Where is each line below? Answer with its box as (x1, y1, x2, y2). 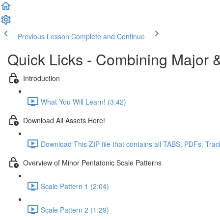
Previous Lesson (18, 31, 69, 41)
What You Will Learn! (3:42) (41, 96, 126, 107)
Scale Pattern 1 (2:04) (41, 181, 109, 191)
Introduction (23, 73, 60, 83)
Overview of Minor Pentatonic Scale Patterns (23, 157, 162, 167)
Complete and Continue (71, 31, 145, 41)
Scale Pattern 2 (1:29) (41, 204, 109, 215)
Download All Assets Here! (23, 115, 105, 125)
